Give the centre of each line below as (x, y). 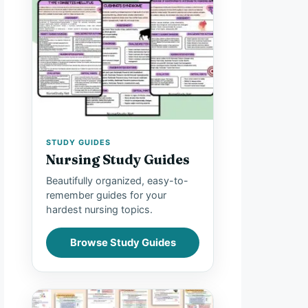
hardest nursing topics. (99, 209)
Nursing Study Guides (118, 159)
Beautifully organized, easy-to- (117, 180)
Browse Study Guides (123, 243)
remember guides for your (106, 195)
